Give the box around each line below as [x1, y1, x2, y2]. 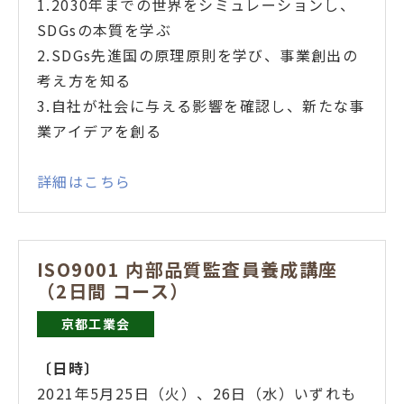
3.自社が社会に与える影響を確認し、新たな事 [37, 94, 365, 116]
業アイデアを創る [37, 119, 162, 142]
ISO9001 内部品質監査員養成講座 [37, 255, 338, 282]
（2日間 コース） [37, 277, 189, 304]
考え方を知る [37, 69, 132, 91]
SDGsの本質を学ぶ [37, 18, 171, 41]
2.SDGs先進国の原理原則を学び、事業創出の [37, 43, 359, 66]
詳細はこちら [37, 170, 132, 192]
